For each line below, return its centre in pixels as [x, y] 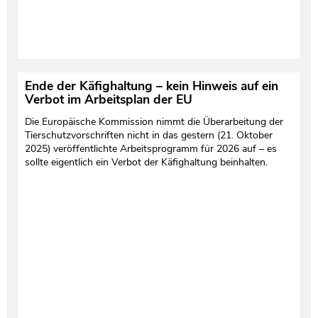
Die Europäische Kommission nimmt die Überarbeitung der [154, 121]
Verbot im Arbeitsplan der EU [108, 99]
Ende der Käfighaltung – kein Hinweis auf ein [151, 86]
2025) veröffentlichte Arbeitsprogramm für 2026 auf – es [150, 148]
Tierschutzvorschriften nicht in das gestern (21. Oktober [148, 135]
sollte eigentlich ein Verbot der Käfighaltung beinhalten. [146, 162]
